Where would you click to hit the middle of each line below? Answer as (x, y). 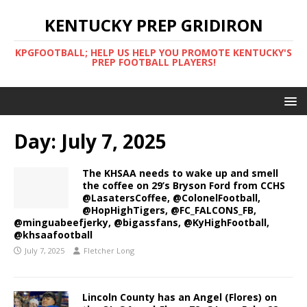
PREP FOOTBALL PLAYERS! (153, 62)
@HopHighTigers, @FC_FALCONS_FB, (169, 210)
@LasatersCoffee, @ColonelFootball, (171, 198)
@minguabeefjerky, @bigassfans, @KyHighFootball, (142, 222)
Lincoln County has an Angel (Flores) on (180, 297)
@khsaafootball (53, 235)
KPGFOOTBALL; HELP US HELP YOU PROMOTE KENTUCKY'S (153, 52)
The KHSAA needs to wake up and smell (180, 173)
